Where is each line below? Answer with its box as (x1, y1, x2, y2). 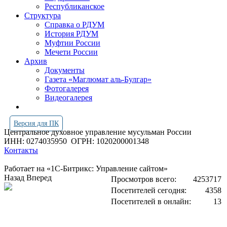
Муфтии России (45, 39, 100, 47)
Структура (24, 11, 61, 20)
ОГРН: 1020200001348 (71, 137, 149, 145)
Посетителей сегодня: (111, 186, 186, 195)
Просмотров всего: (111, 175, 176, 183)
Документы (45, 66, 85, 74)
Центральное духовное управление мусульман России (4, 128, 194, 136)
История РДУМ (45, 29, 98, 38)
